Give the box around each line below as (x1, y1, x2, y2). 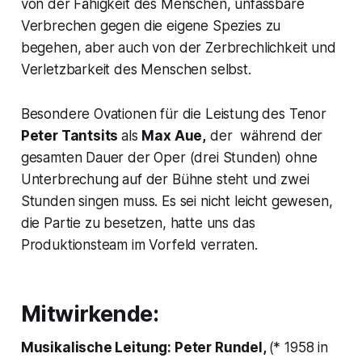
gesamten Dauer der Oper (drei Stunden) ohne (20, 149, 318, 166)
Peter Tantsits (20, 128, 122, 145)
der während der (206, 128, 323, 145)
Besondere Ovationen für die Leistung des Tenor (20, 106, 326, 123)
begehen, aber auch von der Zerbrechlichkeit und (20, 40, 336, 57)
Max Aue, (141, 128, 207, 145)
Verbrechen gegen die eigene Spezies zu (20, 18, 281, 35)
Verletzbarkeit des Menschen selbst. (20, 61, 251, 78)
